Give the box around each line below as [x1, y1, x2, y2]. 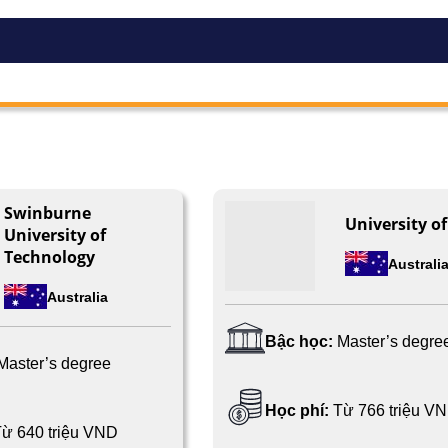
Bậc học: [265, 333, 338, 351]
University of [4, 224, 106, 247]
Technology [4, 246, 95, 269]
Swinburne [4, 202, 91, 225]
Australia [47, 288, 108, 305]
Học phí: [265, 402, 330, 420]
